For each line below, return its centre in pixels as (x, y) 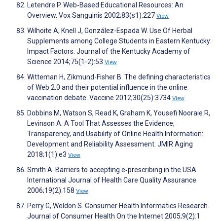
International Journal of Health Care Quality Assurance (112, 180)
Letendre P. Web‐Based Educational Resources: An (105, 5)
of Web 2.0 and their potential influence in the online (107, 88)
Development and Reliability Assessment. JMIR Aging (110, 144)
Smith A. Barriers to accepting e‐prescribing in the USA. (112, 170)
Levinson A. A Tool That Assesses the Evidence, (101, 124)
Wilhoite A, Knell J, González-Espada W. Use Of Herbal (110, 31)
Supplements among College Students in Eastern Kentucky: (119, 41)
